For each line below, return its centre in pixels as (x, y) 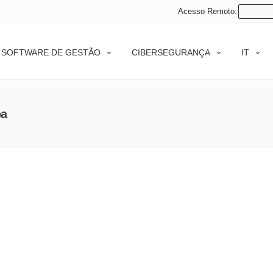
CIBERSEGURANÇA (171, 52)
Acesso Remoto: (207, 11)
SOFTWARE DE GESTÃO (51, 52)
